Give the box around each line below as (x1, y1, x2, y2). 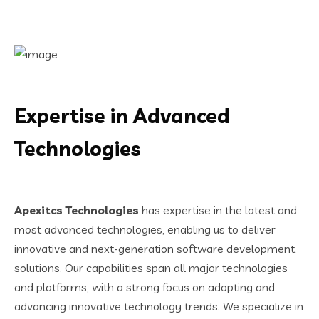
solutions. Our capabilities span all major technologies (14, 260, 288, 275)
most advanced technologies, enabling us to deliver (14, 221, 276, 236)
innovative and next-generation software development (14, 241, 295, 256)
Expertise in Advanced (14, 103, 230, 128)
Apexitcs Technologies (14, 202, 139, 217)
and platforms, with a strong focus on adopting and (14, 279, 275, 294)
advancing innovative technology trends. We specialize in (14, 298, 303, 313)
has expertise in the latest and (139, 202, 297, 217)
